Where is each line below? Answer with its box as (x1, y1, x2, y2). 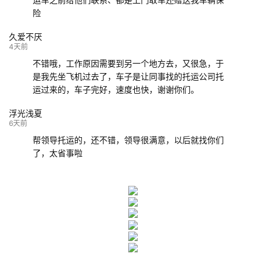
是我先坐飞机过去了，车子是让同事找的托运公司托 (33, 71, 224, 82)
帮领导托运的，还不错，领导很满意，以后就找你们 (33, 134, 224, 145)
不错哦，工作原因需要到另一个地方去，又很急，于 (33, 58, 224, 69)
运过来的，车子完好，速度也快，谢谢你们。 (33, 84, 199, 95)
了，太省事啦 (33, 147, 85, 158)
